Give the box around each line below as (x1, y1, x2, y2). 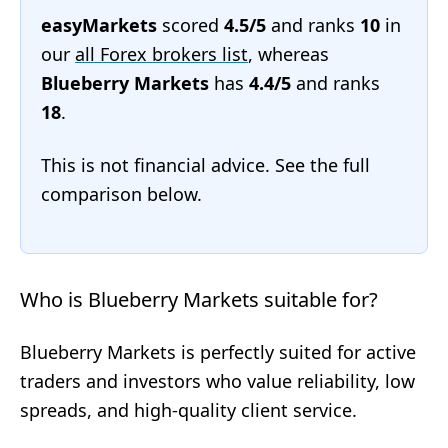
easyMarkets (41, 13, 157, 37)
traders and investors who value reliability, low (20, 369, 415, 393)
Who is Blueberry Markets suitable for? (20, 286, 378, 313)
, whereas (248, 42, 329, 66)
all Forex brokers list (75, 42, 248, 66)
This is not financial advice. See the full (41, 153, 370, 177)
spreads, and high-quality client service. (20, 398, 357, 422)
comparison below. (41, 182, 202, 206)
